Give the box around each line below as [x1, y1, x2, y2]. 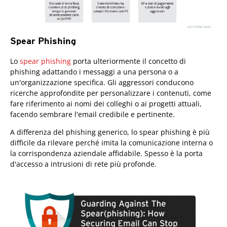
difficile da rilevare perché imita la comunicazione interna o [10, 137, 213, 147]
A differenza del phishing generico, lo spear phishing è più [10, 127, 210, 137]
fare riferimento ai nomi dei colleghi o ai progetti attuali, [10, 98, 202, 108]
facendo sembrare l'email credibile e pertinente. [10, 109, 175, 119]
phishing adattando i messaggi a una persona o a [10, 66, 178, 77]
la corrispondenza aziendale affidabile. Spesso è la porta [10, 148, 203, 158]
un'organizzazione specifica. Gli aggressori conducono [10, 77, 194, 87]
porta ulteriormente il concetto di [71, 56, 186, 66]
